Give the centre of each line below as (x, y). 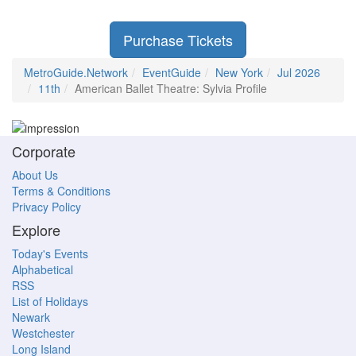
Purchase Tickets (178, 40)
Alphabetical (43, 270)
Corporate (44, 151)
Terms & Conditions (61, 191)
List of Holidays (50, 302)
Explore (36, 230)
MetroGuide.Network (76, 72)
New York (239, 72)
